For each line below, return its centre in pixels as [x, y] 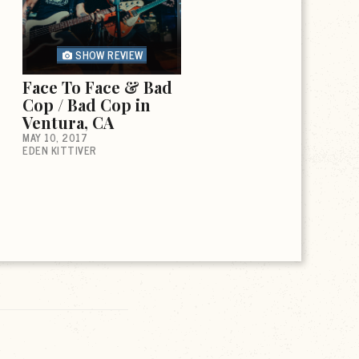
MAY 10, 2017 [55, 137]
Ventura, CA [68, 122]
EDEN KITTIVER [60, 150]
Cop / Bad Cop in [87, 104]
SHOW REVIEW [109, 54]
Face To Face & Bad [97, 87]
